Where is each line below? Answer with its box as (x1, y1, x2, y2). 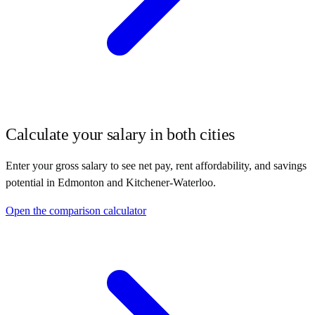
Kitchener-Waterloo (126, 176, 213, 188)
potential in (6, 176, 58, 188)
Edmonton (58, 176, 104, 188)
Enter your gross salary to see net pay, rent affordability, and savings (6, 159, 307, 172)
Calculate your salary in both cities (6, 124, 236, 143)
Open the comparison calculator (6, 204, 146, 217)
